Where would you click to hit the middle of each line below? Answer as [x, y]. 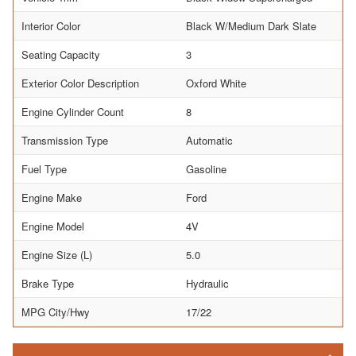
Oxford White [216, 83]
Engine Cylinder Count [73, 111]
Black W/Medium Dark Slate [251, 25]
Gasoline [206, 168]
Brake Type [48, 283]
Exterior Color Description [80, 83]
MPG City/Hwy [56, 311]
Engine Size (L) [57, 254]
